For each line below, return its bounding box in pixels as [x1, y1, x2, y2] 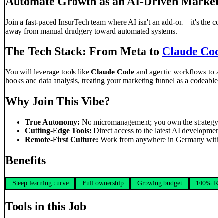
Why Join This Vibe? [5, 95, 110, 108]
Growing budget [137, 179, 182, 187]
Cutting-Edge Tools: [25, 127, 91, 135]
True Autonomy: [25, 118, 80, 127]
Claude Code [91, 68, 134, 76]
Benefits [5, 154, 46, 167]
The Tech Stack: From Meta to [5, 45, 162, 58]
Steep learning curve [12, 179, 69, 187]
